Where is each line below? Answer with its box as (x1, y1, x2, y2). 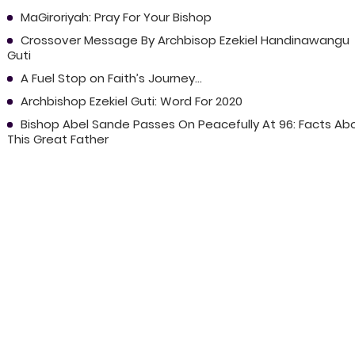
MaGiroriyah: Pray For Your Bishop (20, 8, 212, 25)
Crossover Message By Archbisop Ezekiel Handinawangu (20, 31, 349, 48)
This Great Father (6, 130, 109, 147)
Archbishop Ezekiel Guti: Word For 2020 (20, 92, 242, 109)
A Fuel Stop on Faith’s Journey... (20, 69, 202, 86)
